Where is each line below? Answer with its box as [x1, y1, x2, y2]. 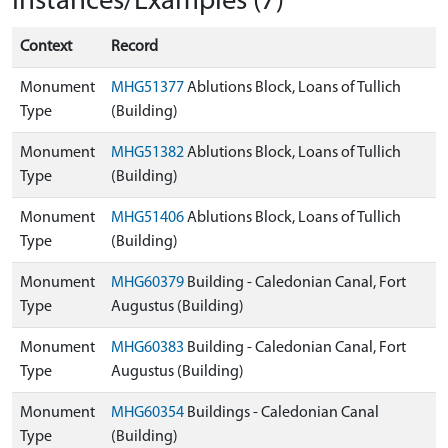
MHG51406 [111, 210, 184, 226]
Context [20, 39, 72, 55]
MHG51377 [111, 80, 184, 96]
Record [111, 39, 158, 55]
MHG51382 [111, 145, 184, 161]
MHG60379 [111, 275, 184, 291]
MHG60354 [111, 405, 184, 421]
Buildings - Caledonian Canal [184, 405, 379, 421]
